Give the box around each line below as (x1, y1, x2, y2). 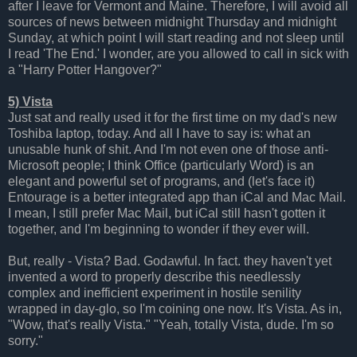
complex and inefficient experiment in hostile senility (8, 285, 301, 300)
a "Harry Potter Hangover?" (8, 62, 162, 76)
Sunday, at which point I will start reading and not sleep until (8, 30, 344, 45)
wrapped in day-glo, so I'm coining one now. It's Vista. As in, (8, 301, 342, 316)
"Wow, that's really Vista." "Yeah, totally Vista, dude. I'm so (8, 317, 334, 331)
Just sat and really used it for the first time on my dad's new (8, 110, 337, 124)
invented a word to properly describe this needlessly (8, 269, 300, 284)
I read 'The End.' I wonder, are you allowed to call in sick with (8, 46, 349, 61)
